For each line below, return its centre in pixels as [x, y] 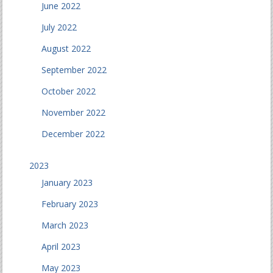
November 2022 [74, 112]
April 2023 [61, 246]
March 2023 [65, 225]
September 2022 [74, 70]
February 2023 [70, 204]
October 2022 [69, 91]
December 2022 [73, 134]
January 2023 [67, 183]
